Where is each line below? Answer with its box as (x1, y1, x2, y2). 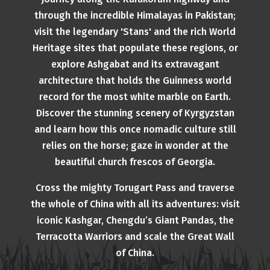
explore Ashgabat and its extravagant (51, 58, 219, 70)
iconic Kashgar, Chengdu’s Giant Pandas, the (36, 215, 234, 226)
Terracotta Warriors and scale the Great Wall (36, 231, 234, 242)
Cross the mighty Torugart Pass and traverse (36, 182, 234, 193)
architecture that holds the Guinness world (39, 75, 231, 86)
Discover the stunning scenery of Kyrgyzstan (36, 107, 234, 119)
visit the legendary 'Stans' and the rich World (34, 26, 236, 37)
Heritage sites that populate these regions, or (32, 42, 238, 54)
